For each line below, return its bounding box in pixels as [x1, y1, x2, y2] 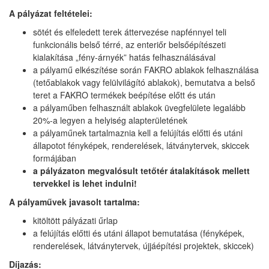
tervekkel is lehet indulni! [33, 177, 137, 189]
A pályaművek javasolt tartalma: [9, 196, 140, 208]
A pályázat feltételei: [9, 7, 92, 19]
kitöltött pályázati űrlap [33, 214, 118, 226]
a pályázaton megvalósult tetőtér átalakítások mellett [33, 165, 250, 177]
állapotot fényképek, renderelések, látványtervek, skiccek [33, 139, 249, 151]
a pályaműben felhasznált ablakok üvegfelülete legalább [33, 101, 246, 113]
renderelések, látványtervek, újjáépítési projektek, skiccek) [33, 240, 254, 252]
